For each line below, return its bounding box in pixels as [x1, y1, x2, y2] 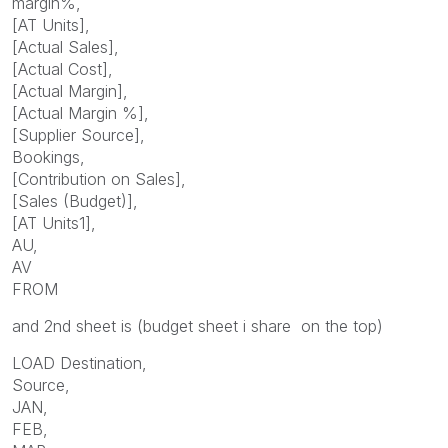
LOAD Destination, [12, 353, 147, 374]
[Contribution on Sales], [12, 169, 186, 190]
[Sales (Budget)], [12, 191, 138, 212]
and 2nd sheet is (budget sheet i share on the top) [12, 316, 383, 337]
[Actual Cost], [12, 59, 113, 80]
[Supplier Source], [12, 125, 145, 146]
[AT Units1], [12, 213, 96, 234]
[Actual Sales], [12, 37, 119, 58]
